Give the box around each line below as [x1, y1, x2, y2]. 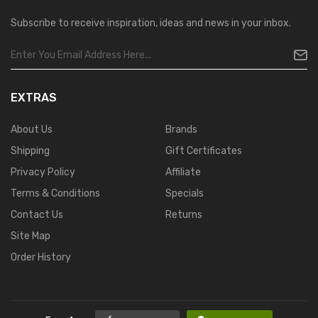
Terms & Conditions [11, 187, 100, 199]
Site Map [11, 229, 50, 242]
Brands [165, 123, 197, 136]
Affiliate [165, 165, 201, 178]
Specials [165, 187, 204, 199]
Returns [165, 208, 202, 221]
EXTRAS [11, 90, 57, 104]
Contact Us [11, 208, 63, 221]
